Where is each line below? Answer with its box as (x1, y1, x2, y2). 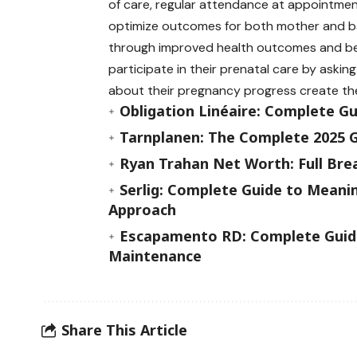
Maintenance (108, 245, 202, 265)
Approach (108, 199, 177, 219)
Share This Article (61, 320, 187, 340)
